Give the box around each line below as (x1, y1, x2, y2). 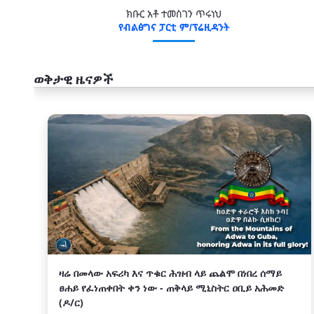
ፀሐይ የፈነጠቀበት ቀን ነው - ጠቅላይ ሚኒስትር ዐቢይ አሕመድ (59, 281, 284, 294)
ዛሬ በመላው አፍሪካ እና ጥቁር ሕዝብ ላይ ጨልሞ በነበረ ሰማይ (59, 266, 282, 280)
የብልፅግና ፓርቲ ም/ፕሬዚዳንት (118, 20, 230, 34)
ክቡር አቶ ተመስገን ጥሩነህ (126, 7, 221, 20)
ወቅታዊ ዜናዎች (34, 70, 114, 88)
